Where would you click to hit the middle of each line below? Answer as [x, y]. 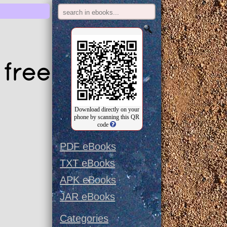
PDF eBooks [88, 146]
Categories [84, 218]
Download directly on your [107, 109]
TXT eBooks [88, 163]
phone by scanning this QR [107, 117]
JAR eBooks [88, 197]
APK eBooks [88, 180]
